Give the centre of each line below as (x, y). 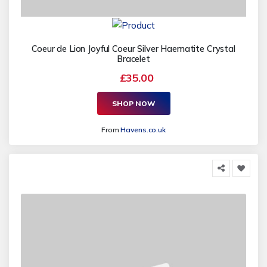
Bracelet (133, 59)
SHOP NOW (133, 103)
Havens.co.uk (143, 130)
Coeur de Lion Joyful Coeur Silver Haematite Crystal (133, 49)
